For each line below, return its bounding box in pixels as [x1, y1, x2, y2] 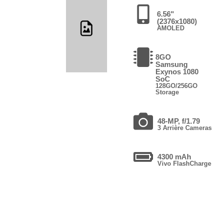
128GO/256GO [155, 82, 198, 89]
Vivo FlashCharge [157, 159, 212, 167]
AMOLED [156, 24, 184, 32]
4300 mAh [157, 152, 192, 161]
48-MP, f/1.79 [157, 116, 200, 125]
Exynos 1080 [155, 67, 199, 76]
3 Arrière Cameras [157, 124, 212, 131]
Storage [155, 88, 179, 96]
